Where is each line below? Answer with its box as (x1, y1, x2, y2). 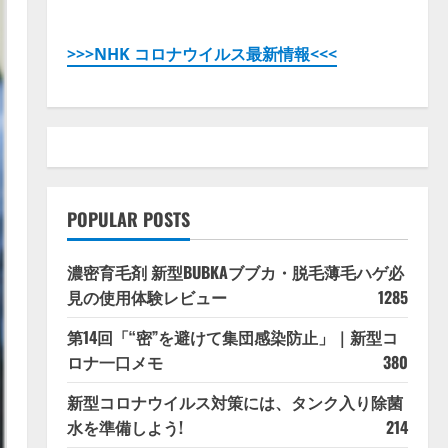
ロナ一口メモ (66, 350, 163, 375)
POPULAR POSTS (66, 206, 190, 233)
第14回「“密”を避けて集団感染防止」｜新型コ (66, 325, 398, 350)
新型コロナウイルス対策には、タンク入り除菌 (66, 390, 403, 415)
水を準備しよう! (66, 415, 183, 440)
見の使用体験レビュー (66, 285, 227, 310)
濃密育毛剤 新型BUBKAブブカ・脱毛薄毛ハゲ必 (66, 260, 404, 285)
